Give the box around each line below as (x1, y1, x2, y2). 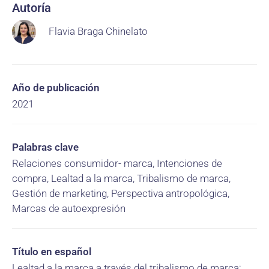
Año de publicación (12, 82, 100, 94)
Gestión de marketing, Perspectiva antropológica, (12, 187, 229, 199)
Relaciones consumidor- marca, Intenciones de (12, 157, 222, 169)
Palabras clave (12, 141, 79, 153)
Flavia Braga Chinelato (49, 25, 148, 37)
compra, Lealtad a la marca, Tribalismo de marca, (12, 172, 231, 184)
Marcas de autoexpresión (12, 202, 125, 214)
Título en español (12, 246, 91, 258)
